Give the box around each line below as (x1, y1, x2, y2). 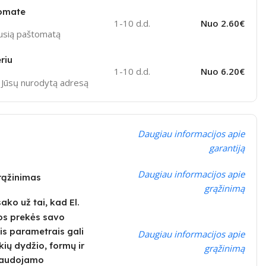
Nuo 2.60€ (200, 17, 245, 29)
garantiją (208, 141, 245, 154)
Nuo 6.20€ (200, 65, 245, 78)
